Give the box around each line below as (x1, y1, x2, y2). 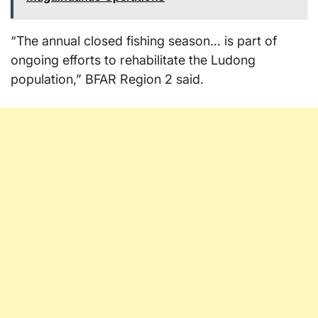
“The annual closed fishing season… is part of (11, 33, 277, 49)
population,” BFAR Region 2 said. (11, 72, 204, 87)
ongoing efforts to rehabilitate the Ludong (11, 53, 256, 68)
